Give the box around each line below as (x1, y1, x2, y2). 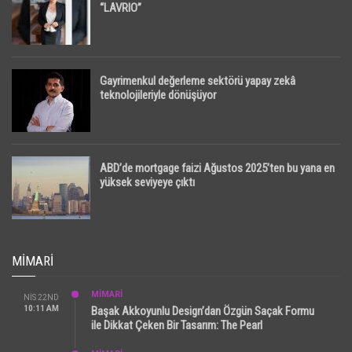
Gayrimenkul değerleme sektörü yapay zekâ (100, 74, 295, 89)
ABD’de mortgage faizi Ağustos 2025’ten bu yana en (100, 161, 335, 176)
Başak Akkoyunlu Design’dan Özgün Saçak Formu (91, 304, 314, 319)
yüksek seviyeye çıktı (100, 175, 195, 190)
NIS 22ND (24, 293, 59, 302)
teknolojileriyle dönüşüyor (100, 88, 216, 103)
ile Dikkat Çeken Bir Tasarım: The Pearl (91, 318, 262, 333)
